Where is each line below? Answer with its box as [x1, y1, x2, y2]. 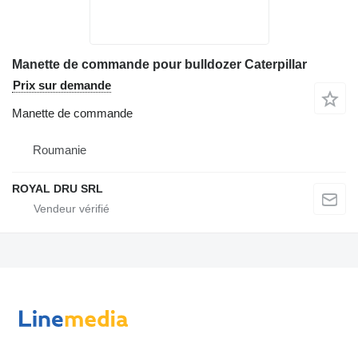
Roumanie [33, 142, 86, 157]
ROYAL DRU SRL [12, 181, 103, 195]
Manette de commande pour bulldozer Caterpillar [12, 57, 307, 71]
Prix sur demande [13, 78, 111, 92]
